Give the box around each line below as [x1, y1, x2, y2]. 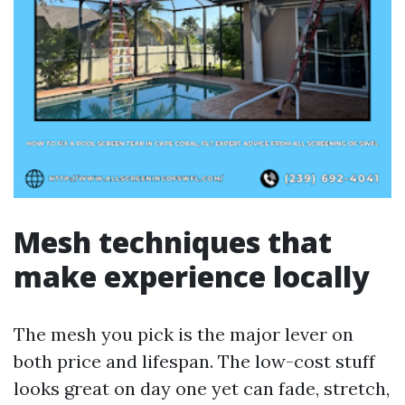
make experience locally [14, 257, 370, 296]
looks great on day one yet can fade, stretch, [14, 377, 390, 400]
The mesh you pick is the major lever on [14, 323, 353, 345]
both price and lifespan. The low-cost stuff [14, 350, 375, 372]
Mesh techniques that [14, 222, 332, 261]
